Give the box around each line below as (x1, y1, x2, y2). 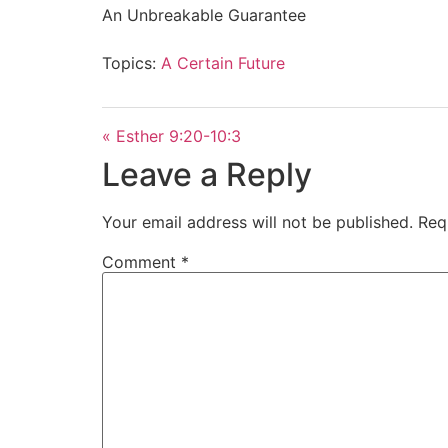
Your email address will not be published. (102, 211, 413, 232)
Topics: (102, 52, 156, 73)
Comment (102, 251, 181, 272)
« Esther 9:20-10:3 (102, 125, 241, 146)
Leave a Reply (102, 154, 312, 194)
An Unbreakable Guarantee (102, 4, 306, 25)
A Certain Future (161, 52, 285, 73)
